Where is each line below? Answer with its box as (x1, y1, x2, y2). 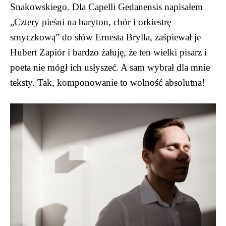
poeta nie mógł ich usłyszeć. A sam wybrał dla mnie (10, 62, 210, 73)
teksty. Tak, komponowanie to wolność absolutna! (10, 77, 205, 88)
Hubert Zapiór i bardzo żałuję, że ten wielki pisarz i (10, 46, 207, 58)
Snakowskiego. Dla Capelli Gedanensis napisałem (10, 1, 203, 12)
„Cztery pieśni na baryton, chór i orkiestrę (10, 16, 171, 27)
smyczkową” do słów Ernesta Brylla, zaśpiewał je (10, 31, 201, 42)
